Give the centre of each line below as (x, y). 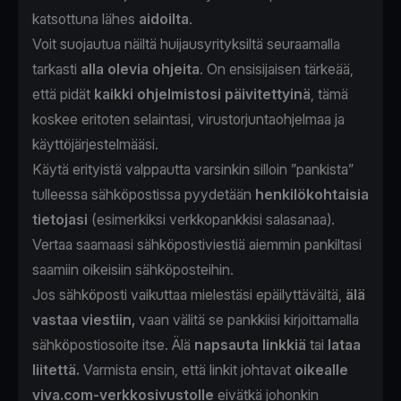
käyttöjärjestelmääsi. (95, 145)
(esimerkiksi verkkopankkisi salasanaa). (211, 220)
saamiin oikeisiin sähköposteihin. (133, 270)
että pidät (63, 94)
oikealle (321, 370)
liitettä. (56, 370)
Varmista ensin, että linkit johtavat (187, 370)
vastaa (55, 320)
